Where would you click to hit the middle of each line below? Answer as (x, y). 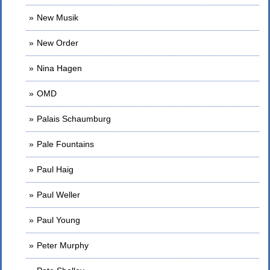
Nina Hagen (59, 68)
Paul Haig (55, 169)
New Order (58, 42)
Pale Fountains (65, 144)
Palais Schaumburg (74, 118)
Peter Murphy (63, 245)
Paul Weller (58, 194)
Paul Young (58, 220)
